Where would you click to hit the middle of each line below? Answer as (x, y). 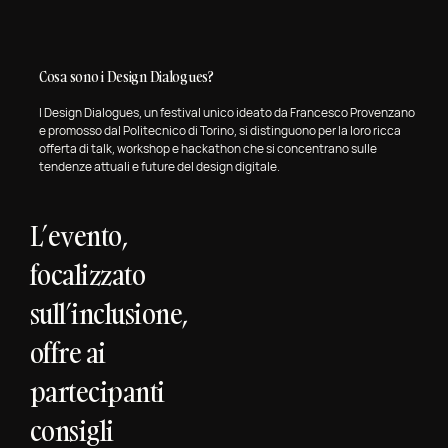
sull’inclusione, (109, 314)
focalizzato (88, 275)
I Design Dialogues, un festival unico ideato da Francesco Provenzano (226, 113)
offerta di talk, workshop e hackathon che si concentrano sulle (207, 149)
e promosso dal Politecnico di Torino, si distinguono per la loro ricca (219, 131)
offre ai (68, 353)
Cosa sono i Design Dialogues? (126, 77)
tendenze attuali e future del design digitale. (159, 167)
